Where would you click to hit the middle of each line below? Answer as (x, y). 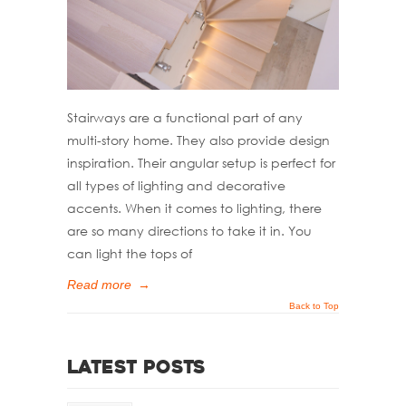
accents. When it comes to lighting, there (194, 208)
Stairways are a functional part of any (185, 118)
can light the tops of (130, 254)
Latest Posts (136, 369)
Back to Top (314, 306)
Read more (99, 285)
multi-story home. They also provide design (198, 140)
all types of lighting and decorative (176, 186)
